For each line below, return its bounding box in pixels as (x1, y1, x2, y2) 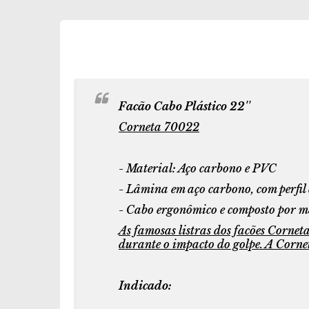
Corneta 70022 (119, 120, 199, 134)
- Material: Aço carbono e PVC (119, 161, 277, 175)
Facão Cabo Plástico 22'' (119, 99, 250, 113)
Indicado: (119, 279, 172, 292)
